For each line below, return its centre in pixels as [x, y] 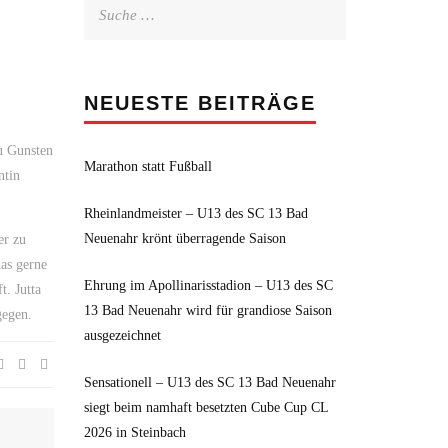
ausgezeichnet [122, 335]
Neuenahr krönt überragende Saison [184, 238]
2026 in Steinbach [134, 432]
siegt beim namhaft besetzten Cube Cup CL [205, 407]
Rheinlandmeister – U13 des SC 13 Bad [195, 213]
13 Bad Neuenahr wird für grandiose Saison [207, 310]
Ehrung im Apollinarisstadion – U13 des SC [208, 285]
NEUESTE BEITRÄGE [199, 103]
